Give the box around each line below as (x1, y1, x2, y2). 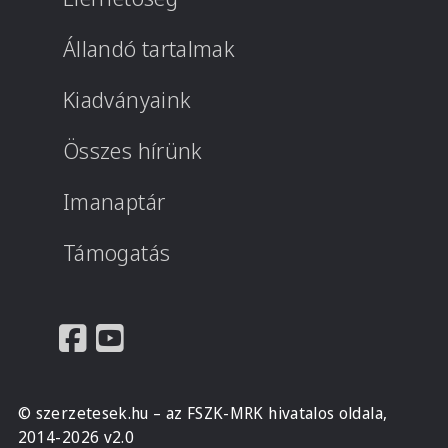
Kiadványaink (63, 84, 192, 115)
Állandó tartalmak (63, 33, 236, 64)
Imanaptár (63, 186, 166, 217)
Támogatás (63, 237, 171, 268)
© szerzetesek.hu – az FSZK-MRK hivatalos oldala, (18, 402, 388, 424)
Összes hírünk (63, 135, 203, 166)
